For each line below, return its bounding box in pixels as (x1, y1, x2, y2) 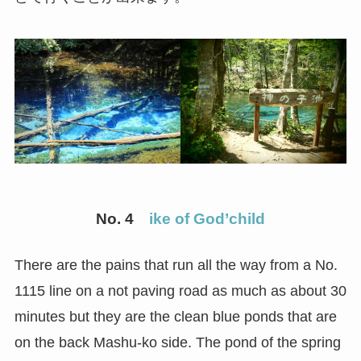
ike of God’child (149, 210, 265, 227)
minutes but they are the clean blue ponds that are (14, 309, 337, 326)
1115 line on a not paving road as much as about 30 (14, 283, 346, 300)
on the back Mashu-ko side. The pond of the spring (14, 334, 341, 351)
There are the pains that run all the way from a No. (14, 257, 338, 274)
